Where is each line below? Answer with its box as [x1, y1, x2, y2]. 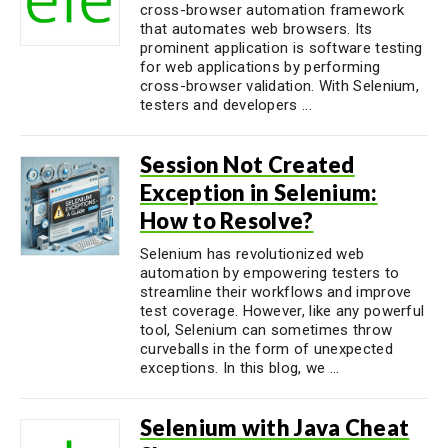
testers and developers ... [140, 96, 312, 114]
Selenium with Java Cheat [140, 414, 410, 441]
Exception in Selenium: [140, 179, 378, 206]
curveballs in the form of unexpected [140, 340, 393, 358]
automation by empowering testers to [140, 264, 400, 282]
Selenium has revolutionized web [140, 245, 365, 263]
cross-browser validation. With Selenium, [140, 77, 420, 95]
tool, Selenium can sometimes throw [140, 321, 393, 339]
